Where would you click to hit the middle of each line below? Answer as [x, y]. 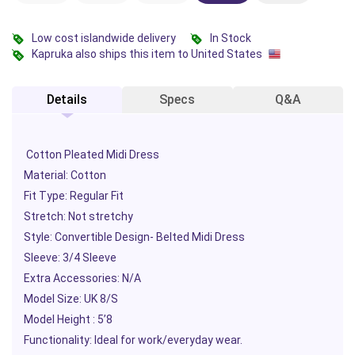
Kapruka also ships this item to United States [148, 53]
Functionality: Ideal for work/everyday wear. [133, 340]
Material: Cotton [65, 176]
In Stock [231, 38]
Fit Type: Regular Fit [74, 196]
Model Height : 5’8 [68, 320]
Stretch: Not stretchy [80, 217]
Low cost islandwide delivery [104, 38]
